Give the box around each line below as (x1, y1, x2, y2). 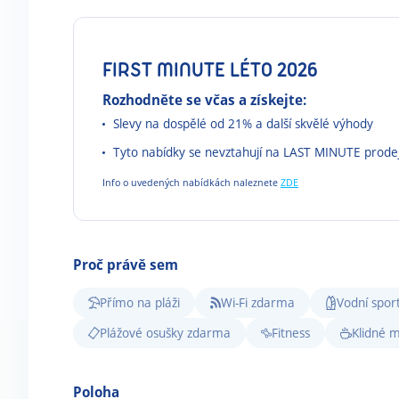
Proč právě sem (73, 255, 178, 274)
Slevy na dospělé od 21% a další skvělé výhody (113, 115, 373, 132)
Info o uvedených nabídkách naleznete (102, 175, 281, 189)
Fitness (272, 324, 311, 341)
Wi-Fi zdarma (221, 294, 296, 311)
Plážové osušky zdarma (99, 324, 231, 341)
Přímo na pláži (99, 294, 180, 311)
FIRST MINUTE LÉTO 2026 (102, 59, 317, 82)
